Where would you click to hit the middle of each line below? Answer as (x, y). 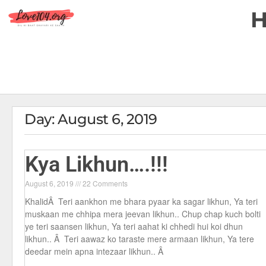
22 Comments (104, 183)
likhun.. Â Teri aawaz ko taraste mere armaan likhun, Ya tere (140, 239)
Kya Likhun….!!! (96, 164)
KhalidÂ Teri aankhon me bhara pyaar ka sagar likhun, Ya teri (141, 201)
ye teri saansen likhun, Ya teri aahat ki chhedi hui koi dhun (134, 226)
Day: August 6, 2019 (91, 119)
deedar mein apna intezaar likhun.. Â (95, 251)
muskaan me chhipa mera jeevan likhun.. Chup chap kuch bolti (143, 214)
